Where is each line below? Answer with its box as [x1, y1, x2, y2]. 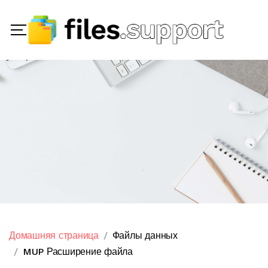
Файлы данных [112, 230, 178, 241]
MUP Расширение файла [22, 246, 133, 257]
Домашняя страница [9, 230, 99, 241]
